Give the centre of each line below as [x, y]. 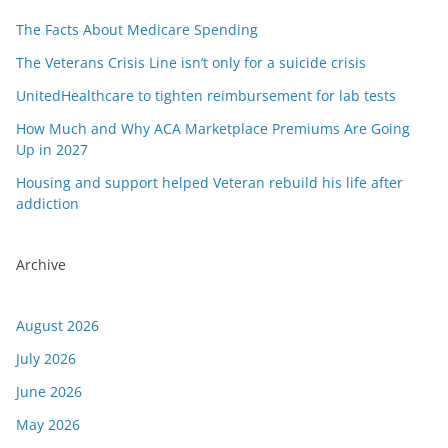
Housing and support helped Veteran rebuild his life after [209, 182]
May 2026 [48, 424]
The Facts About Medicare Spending [137, 29]
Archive [41, 264]
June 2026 [49, 391]
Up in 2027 [52, 149]
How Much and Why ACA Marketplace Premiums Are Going [213, 128]
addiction [47, 203]
